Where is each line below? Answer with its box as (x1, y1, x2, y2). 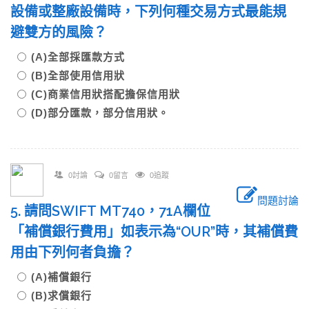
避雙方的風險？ (10, 24, 107, 41)
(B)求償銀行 (31, 290, 92, 301)
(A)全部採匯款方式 (31, 51, 125, 63)
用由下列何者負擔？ (10, 244, 134, 261)
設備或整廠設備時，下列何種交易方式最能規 (10, 3, 286, 20)
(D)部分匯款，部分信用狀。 (31, 107, 169, 119)
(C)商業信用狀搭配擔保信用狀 (31, 88, 180, 100)
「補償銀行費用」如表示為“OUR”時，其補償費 (10, 223, 298, 240)
